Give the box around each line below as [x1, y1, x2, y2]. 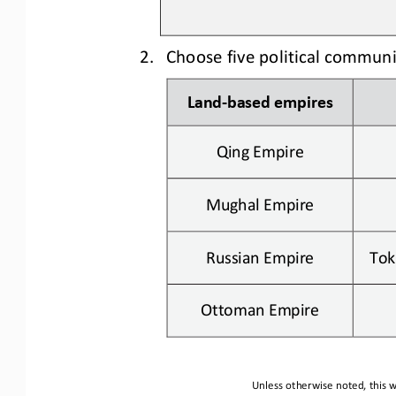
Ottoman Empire [201, 297, 319, 317]
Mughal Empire [205, 192, 315, 212]
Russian [205, 244, 260, 264]
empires [274, 89, 333, 110]
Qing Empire [216, 139, 304, 159]
